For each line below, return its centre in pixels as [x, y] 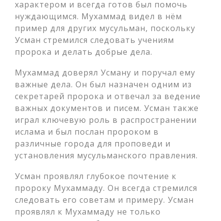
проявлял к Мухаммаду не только [88, 212]
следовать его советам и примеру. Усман [104, 200]
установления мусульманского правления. [106, 155]
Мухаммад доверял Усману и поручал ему [105, 73]
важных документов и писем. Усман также [107, 108]
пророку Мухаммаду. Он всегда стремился [106, 188]
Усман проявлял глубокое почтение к [96, 176]
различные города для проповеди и [93, 144]
